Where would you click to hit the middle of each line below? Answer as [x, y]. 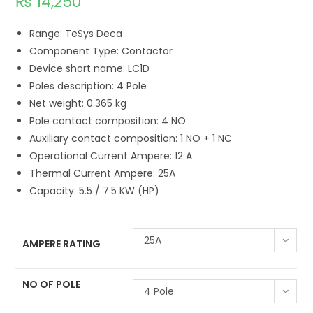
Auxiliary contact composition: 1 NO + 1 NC [131, 139]
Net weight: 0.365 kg [78, 104]
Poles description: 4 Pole [88, 86]
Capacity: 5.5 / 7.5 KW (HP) [95, 191]
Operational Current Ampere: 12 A [111, 156]
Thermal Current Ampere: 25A [103, 174]
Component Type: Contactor [101, 51]
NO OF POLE [52, 285]
